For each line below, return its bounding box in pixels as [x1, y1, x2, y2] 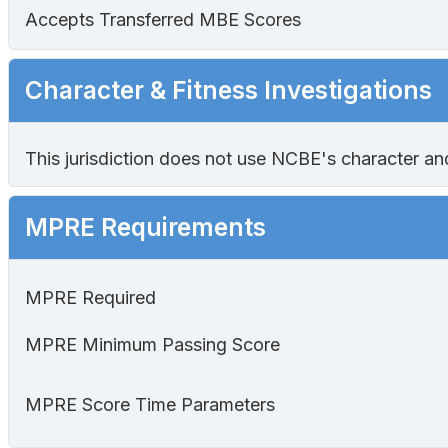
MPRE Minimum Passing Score [25, 334, 280, 356]
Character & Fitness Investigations [25, 75, 432, 106]
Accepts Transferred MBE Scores [25, 9, 301, 31]
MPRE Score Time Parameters [25, 394, 275, 416]
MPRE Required [25, 287, 156, 309]
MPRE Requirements [25, 212, 266, 243]
